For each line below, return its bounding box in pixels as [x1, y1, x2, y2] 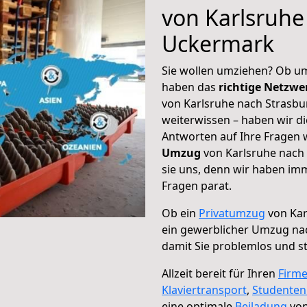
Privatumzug [199, 206, 265, 221]
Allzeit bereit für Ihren [162, 266, 278, 281]
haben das [162, 79, 219, 95]
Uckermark [162, 29, 274, 58]
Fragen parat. [162, 178, 232, 193]
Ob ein [162, 206, 199, 221]
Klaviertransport [162, 282, 247, 297]
